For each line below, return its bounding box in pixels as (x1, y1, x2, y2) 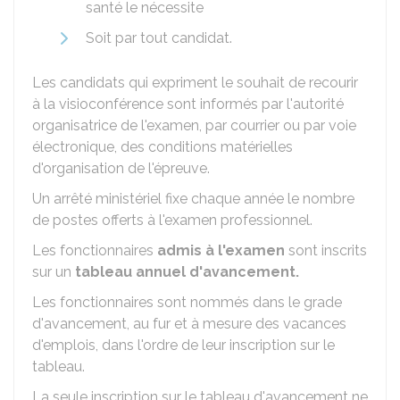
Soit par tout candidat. (86, 29, 232, 46)
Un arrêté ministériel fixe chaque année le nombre (32, 190, 354, 207)
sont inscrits (285, 242, 367, 259)
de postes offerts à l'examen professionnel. (32, 212, 312, 229)
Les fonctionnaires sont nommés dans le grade (32, 294, 342, 311)
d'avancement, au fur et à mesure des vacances (32, 315, 346, 332)
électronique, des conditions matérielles (32, 138, 293, 155)
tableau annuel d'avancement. (75, 263, 299, 280)
